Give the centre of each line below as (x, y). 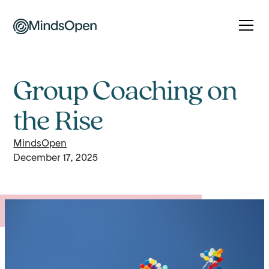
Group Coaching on (125, 92)
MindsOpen (40, 144)
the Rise (59, 122)
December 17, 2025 (56, 159)
